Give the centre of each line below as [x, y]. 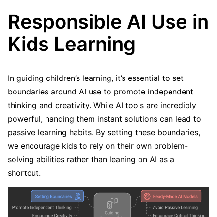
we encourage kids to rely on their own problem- [98, 146]
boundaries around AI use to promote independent [101, 92]
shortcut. [25, 173]
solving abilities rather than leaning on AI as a [91, 160]
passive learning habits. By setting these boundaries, [104, 132]
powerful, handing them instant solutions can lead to [104, 119]
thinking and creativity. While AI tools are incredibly [102, 105]
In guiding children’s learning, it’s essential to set [96, 78]
